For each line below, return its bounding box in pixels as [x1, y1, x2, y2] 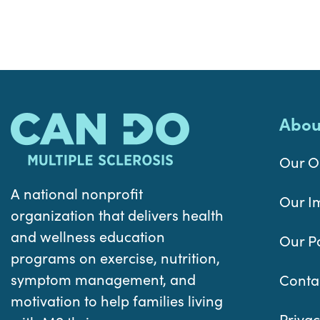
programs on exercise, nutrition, [11, 248, 220, 267]
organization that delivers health [11, 205, 224, 224]
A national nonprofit [11, 184, 143, 203]
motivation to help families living [11, 291, 223, 310]
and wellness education [11, 226, 165, 246]
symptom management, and [11, 269, 196, 289]
